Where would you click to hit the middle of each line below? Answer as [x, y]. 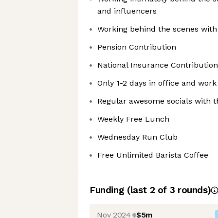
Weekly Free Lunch [133, 119]
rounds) [193, 190]
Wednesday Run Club [137, 137]
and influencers [127, 11]
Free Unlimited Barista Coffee [153, 155]
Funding [108, 190]
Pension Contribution [137, 47]
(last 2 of [148, 190]
